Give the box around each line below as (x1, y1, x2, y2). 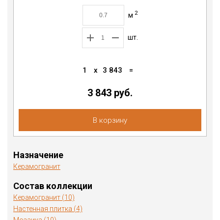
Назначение (13, 150, 63, 161)
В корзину (93, 116, 127, 125)
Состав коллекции (13, 181, 92, 192)
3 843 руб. (87, 87, 133, 99)
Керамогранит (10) (13, 193, 75, 202)
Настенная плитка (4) (13, 205, 82, 213)
